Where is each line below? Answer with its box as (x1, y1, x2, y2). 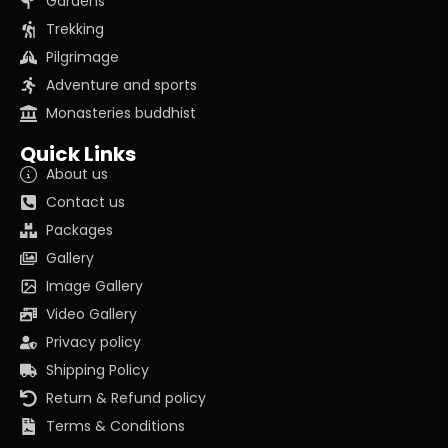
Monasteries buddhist (46, 103, 197, 123)
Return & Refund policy (46, 388, 207, 408)
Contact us (46, 192, 126, 212)
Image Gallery (46, 276, 144, 296)
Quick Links (20, 140, 136, 168)
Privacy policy (46, 332, 142, 352)
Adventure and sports (46, 75, 198, 95)
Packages (46, 220, 114, 240)
